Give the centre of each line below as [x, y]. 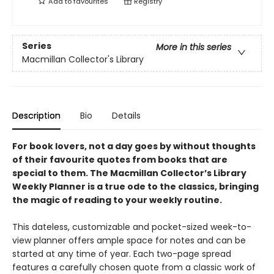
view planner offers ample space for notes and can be [129, 240]
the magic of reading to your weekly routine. [117, 200]
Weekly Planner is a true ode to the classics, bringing [135, 187]
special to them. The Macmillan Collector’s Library [129, 173]
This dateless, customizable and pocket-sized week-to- [132, 227]
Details [126, 116]
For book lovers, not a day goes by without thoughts [134, 146]
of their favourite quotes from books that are [120, 160]
